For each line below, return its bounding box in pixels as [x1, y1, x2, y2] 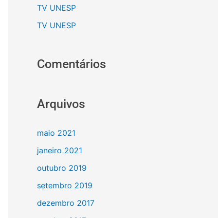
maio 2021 [37, 127, 75, 138]
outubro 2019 [37, 163, 87, 173]
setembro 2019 [37, 180, 92, 190]
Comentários [37, 56, 106, 71]
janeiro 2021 [37, 145, 82, 155]
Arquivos [37, 96, 85, 111]
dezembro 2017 [37, 198, 94, 208]
